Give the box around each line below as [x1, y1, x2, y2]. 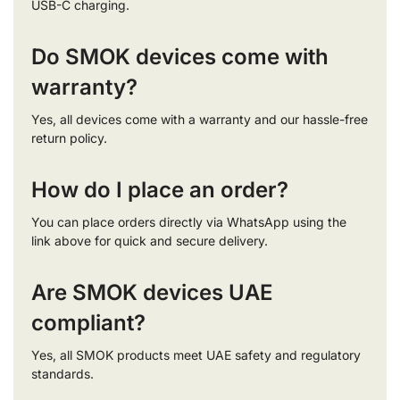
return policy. [31, 130, 107, 146]
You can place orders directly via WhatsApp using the [31, 214, 346, 230]
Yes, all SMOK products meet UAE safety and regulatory [31, 347, 361, 362]
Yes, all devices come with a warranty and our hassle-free [31, 112, 368, 128]
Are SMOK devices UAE [31, 279, 273, 305]
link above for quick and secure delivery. [31, 233, 268, 249]
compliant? [31, 310, 146, 336]
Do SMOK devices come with [31, 44, 329, 71]
